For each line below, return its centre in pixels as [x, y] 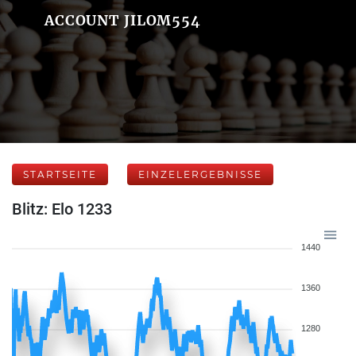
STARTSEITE [60, 174]
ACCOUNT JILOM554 [122, 20]
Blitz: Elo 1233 [62, 209]
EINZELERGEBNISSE [200, 174]
